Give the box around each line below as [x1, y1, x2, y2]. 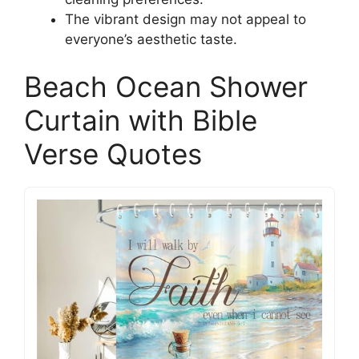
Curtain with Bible [24, 103, 257, 137]
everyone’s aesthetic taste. [65, 30, 237, 47]
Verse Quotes [24, 137, 202, 171]
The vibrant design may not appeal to [65, 10, 306, 27]
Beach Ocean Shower [24, 70, 308, 103]
